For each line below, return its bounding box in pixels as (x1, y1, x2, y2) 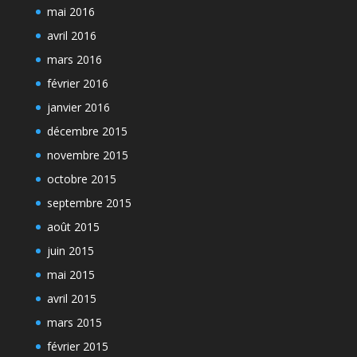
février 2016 (46, 76, 108, 91)
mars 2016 (46, 52, 102, 67)
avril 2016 (46, 28, 96, 43)
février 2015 (46, 339, 108, 354)
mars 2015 (46, 315, 102, 330)
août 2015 (46, 219, 100, 234)
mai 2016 (46, 4, 95, 19)
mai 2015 (46, 267, 95, 282)
